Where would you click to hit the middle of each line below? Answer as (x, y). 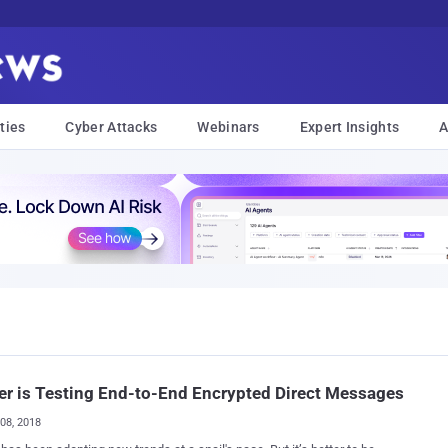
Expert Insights (349, 127)
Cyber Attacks (111, 127)
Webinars (228, 127)
